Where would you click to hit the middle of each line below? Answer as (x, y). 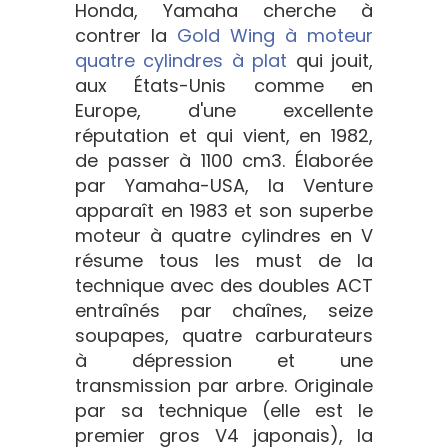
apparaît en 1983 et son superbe (224, 211)
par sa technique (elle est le (224, 411)
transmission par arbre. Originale (224, 386)
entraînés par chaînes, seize (224, 311)
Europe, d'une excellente (224, 111)
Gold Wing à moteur (275, 36)
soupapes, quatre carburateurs (224, 336)
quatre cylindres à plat (185, 61)
